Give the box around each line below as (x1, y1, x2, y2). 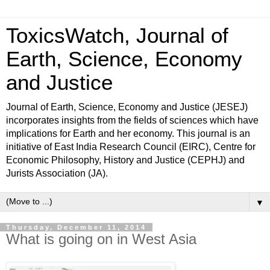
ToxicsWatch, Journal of (6, 24, 228, 47)
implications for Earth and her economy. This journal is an (6, 128, 250, 139)
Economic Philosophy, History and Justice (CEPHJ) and (6, 155, 245, 165)
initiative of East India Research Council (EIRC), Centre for (6, 142, 256, 152)
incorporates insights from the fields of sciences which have (6, 115, 259, 125)
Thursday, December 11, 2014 (6, 224, 146, 231)
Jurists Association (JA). (6, 168, 108, 178)
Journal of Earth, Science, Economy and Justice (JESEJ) (6, 102, 248, 112)
